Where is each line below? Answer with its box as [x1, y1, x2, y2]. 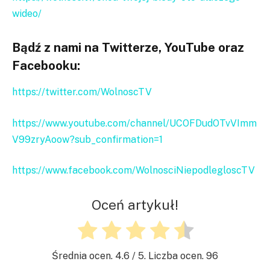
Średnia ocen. [52, 250, 115, 262]
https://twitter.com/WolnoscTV [12, 86, 152, 98]
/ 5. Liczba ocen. [130, 250, 206, 262]
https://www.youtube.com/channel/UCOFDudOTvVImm [12, 117, 257, 129]
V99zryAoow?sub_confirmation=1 [12, 133, 163, 145]
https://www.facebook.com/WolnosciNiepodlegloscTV [12, 165, 255, 177]
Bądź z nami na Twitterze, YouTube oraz [12, 39, 244, 55]
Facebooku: [12, 57, 80, 73]
